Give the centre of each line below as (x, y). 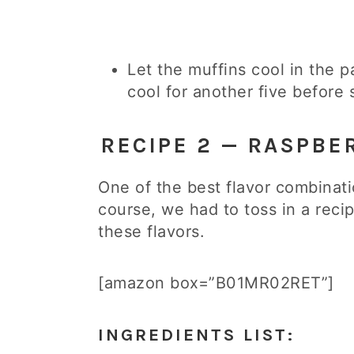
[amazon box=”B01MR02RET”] (216, 283)
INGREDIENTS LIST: (196, 335)
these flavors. (151, 232)
